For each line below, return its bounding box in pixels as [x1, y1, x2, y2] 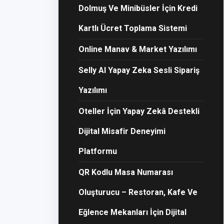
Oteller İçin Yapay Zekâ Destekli [78, 106, 199, 116]
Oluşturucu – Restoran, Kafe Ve [78, 187, 197, 197]
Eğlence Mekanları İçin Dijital [78, 207, 186, 217]
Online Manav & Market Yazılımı [78, 44, 197, 54]
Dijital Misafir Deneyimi [78, 126, 165, 136]
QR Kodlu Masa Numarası [78, 167, 173, 177]
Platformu [78, 146, 117, 156]
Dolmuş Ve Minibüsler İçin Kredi [78, 3, 197, 13]
